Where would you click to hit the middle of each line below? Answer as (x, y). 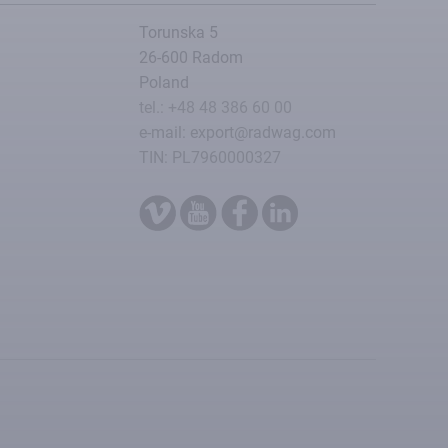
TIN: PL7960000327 (210, 157)
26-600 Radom (191, 57)
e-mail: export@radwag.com (237, 132)
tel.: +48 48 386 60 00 (215, 107)
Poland (164, 82)
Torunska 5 (178, 32)
